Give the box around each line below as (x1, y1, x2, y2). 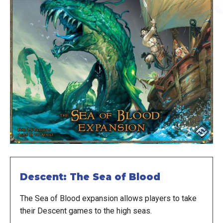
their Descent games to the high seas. (19, 206, 152, 216)
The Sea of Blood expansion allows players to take (19, 193, 197, 203)
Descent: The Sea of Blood (19, 171, 160, 183)
